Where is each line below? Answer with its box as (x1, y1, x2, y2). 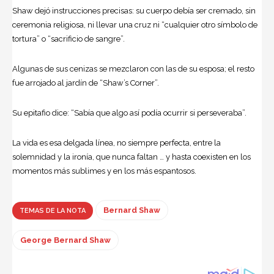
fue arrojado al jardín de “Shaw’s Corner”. (12, 78, 159, 87)
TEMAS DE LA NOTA (20, 206, 86, 215)
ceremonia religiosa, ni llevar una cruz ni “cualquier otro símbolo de (12, 20, 257, 29)
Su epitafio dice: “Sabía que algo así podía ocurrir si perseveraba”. (12, 108, 246, 117)
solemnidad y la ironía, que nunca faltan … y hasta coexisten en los (12, 152, 251, 161)
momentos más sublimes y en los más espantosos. (12, 166, 196, 176)
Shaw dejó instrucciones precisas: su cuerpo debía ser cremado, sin (12, 6, 256, 15)
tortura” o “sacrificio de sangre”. (12, 34, 125, 43)
